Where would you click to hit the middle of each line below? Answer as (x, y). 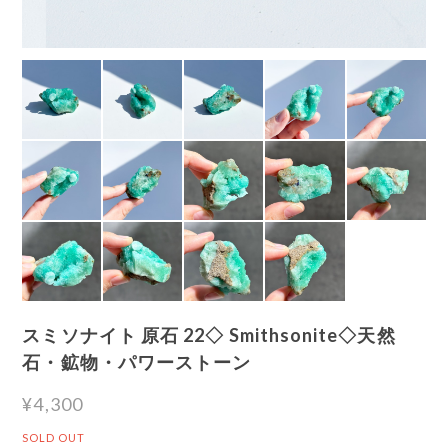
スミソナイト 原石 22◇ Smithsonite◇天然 (209, 334)
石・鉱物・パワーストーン (137, 361)
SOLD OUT (54, 437)
